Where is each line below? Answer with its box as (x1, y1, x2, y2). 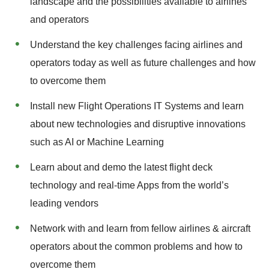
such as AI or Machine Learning (30, 137, 164, 148)
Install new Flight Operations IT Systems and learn (30, 101, 244, 112)
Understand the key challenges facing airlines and (30, 40, 243, 50)
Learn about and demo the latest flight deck (30, 162, 213, 173)
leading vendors (30, 198, 98, 209)
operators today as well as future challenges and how (30, 58, 256, 68)
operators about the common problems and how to (30, 241, 243, 252)
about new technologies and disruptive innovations (30, 119, 246, 130)
